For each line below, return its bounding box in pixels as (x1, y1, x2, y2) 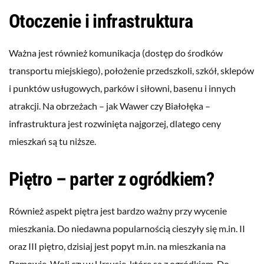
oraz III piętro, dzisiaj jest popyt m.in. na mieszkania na (9, 240, 226, 252)
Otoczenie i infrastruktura (9, 10, 193, 33)
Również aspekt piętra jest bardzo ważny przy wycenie (9, 205, 227, 217)
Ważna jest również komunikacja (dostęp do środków (9, 47, 223, 59)
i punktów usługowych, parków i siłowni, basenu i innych (9, 82, 236, 94)
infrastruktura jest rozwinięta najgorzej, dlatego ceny (9, 118, 221, 130)
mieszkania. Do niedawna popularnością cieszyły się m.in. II (9, 223, 245, 235)
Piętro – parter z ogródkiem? (9, 168, 214, 191)
